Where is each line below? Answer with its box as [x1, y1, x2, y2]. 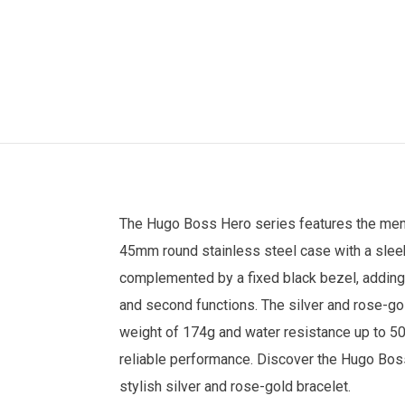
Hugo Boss [146, 214, 217, 232]
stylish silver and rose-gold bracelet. [119, 377, 351, 395]
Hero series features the [217, 214, 380, 232]
